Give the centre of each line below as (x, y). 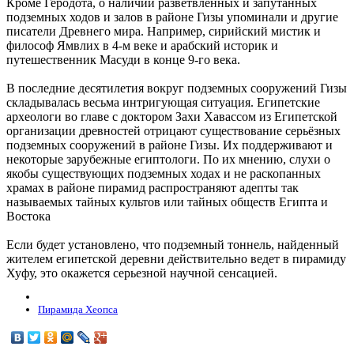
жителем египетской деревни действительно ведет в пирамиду (176, 258)
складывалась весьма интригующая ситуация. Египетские (163, 102)
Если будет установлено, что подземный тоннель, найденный (173, 244)
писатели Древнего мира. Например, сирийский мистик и (164, 31)
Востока (28, 216)
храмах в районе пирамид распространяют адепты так (153, 187)
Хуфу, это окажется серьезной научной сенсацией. (142, 273)
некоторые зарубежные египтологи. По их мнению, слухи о (168, 159)
